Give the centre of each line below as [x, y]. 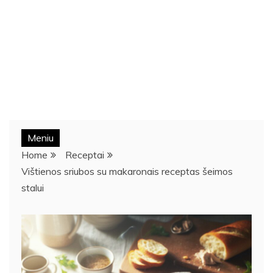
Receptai [85, 154]
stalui [33, 187]
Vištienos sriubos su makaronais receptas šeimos [127, 171]
